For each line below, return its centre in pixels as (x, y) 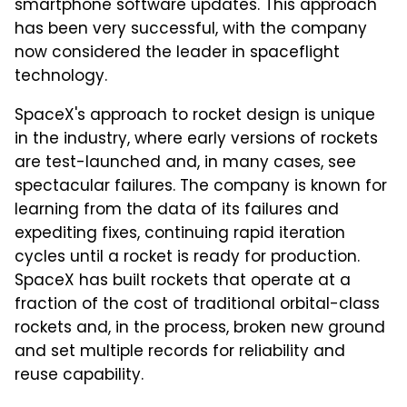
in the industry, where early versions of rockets (196, 139)
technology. (61, 77)
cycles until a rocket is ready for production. (187, 258)
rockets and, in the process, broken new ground (200, 328)
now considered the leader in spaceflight (177, 53)
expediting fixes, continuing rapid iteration (180, 234)
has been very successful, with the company (191, 30)
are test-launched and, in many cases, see (185, 163)
